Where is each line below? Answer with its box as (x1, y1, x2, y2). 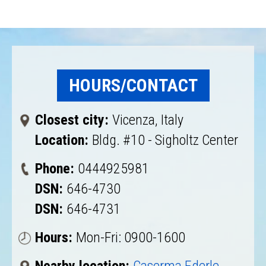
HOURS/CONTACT (68, 75, 198, 96)
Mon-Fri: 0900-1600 (76, 229, 185, 246)
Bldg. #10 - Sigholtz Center (92, 132, 238, 148)
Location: (35, 132, 92, 148)
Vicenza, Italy (112, 112, 183, 128)
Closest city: (35, 112, 112, 128)
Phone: (35, 160, 78, 177)
